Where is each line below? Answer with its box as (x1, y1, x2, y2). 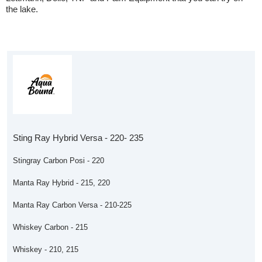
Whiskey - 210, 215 (13, 245, 78, 254)
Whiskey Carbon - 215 (13, 223, 88, 232)
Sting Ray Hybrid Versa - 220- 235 (13, 133, 143, 143)
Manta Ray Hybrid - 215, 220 (13, 178, 110, 187)
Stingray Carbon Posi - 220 (13, 156, 104, 165)
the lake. (6, 4, 38, 14)
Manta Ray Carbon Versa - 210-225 (13, 201, 132, 209)
